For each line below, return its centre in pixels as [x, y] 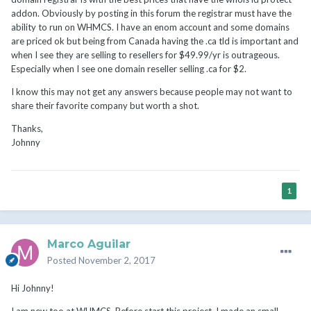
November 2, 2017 [117, 261]
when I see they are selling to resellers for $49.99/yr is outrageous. [145, 55]
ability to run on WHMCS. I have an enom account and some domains [150, 27]
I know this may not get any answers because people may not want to [152, 92]
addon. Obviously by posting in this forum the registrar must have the [151, 14]
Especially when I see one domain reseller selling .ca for [122, 69]
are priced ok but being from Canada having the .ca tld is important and [155, 41]
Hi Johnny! [33, 288]
